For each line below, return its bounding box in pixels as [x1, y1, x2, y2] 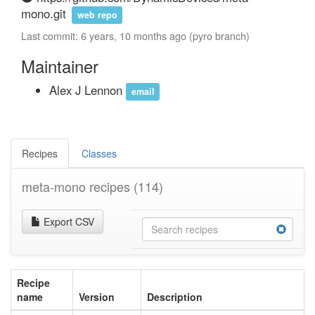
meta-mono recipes [22, 177, 134, 195]
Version [79, 290, 115, 304]
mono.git [21, 5, 66, 22]
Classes [82, 146, 117, 160]
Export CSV [41, 214, 94, 229]
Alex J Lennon [49, 82, 126, 98]
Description [147, 290, 202, 304]
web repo [77, 8, 117, 21]
